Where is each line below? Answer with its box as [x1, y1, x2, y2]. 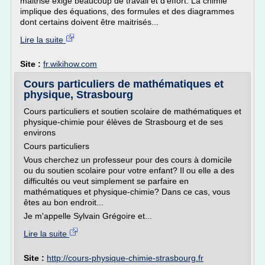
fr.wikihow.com [43, 59, 97, 69]
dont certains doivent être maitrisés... [20, 17, 159, 27]
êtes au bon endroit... [24, 198, 104, 207]
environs [24, 128, 56, 137]
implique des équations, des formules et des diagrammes [20, 7, 234, 16]
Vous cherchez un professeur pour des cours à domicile [24, 155, 232, 164]
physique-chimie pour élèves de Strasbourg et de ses [24, 117, 223, 127]
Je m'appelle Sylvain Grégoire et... [24, 211, 152, 221]
